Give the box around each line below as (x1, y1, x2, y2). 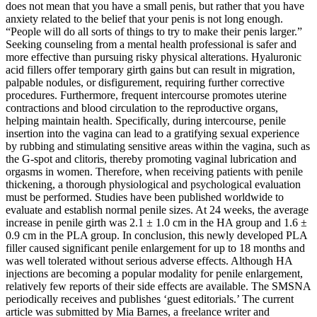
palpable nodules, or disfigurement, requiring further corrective (6, 76, 284, 89)
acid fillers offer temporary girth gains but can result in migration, (6, 64, 295, 76)
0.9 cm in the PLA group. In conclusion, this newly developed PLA (6, 229, 307, 242)
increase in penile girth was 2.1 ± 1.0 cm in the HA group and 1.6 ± (6, 217, 307, 229)
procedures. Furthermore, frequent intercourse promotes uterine (6, 89, 287, 102)
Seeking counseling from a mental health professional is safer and (6, 38, 296, 51)
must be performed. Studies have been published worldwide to (6, 191, 284, 204)
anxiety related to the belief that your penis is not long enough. (6, 13, 283, 25)
